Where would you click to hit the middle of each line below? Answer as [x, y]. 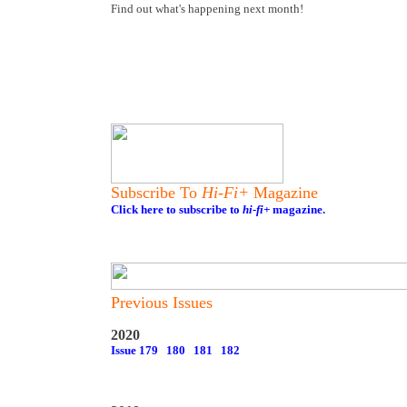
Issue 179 [134, 350]
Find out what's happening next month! [207, 9]
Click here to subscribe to [177, 209]
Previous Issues [162, 303]
